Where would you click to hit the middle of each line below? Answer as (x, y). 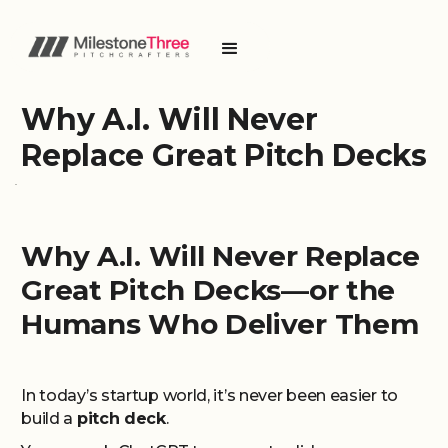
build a (49, 418)
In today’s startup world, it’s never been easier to (209, 395)
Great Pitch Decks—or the (208, 290)
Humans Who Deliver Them (220, 324)
